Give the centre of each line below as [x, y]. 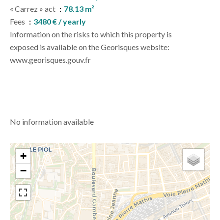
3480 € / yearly [60, 21]
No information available [52, 122]
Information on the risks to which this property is [91, 34]
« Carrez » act [33, 9]
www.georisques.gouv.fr [50, 60]
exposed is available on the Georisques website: [90, 47]
